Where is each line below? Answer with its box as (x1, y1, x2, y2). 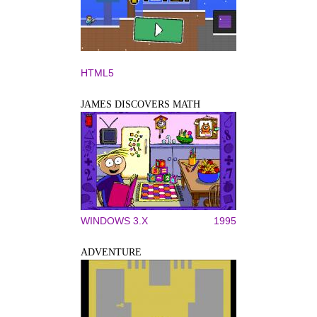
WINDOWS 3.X (81, 214, 148, 226)
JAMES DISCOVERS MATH (81, 98, 200, 110)
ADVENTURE (81, 246, 142, 258)
